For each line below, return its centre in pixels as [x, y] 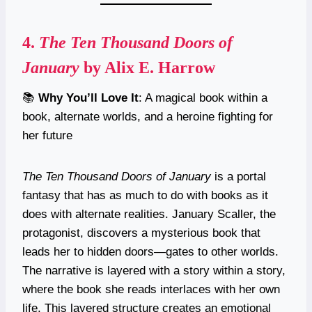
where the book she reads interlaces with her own [151, 289]
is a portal [239, 176]
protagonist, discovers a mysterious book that [141, 233]
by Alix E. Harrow [147, 67]
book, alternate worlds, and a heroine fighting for [148, 116]
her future [47, 135]
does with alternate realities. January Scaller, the [149, 214]
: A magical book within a [203, 97]
